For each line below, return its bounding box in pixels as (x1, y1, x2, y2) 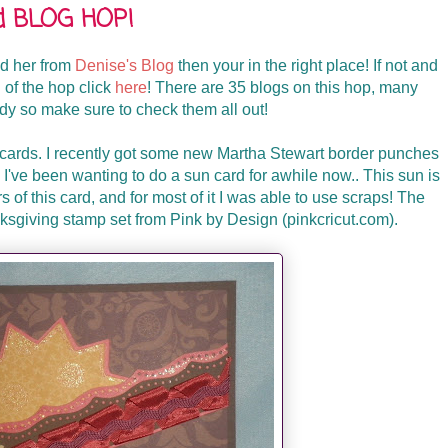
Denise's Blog (75, 57, 174, 74)
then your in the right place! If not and (174, 57, 438, 74)
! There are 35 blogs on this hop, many (147, 79, 418, 96)
